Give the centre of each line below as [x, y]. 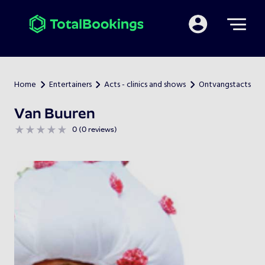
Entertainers [70, 85]
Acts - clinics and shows [145, 85]
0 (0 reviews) [95, 130]
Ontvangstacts [224, 85]
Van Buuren [55, 115]
